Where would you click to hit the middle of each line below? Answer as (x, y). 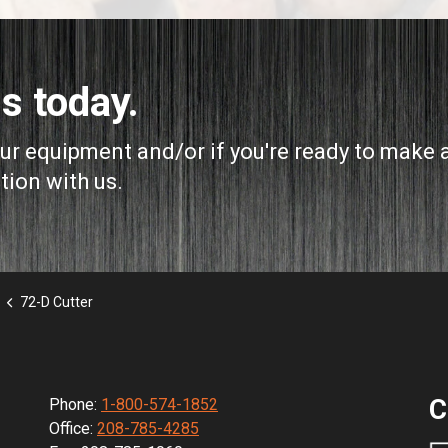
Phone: (75, 405)
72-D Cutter (56, 302)
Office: (73, 429)
